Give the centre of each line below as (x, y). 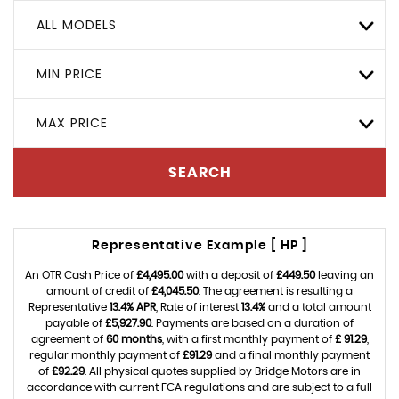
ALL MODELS (77, 25)
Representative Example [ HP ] (199, 246)
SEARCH (199, 172)
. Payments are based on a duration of (252, 323)
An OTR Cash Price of (81, 275)
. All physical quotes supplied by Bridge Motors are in (223, 371)
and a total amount (318, 307)
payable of (75, 323)
